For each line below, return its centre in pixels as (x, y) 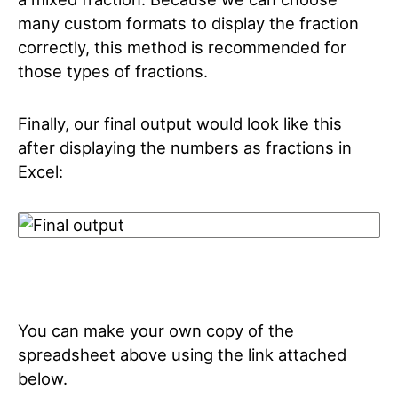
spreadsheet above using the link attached (182, 354)
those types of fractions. (113, 71)
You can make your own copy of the (156, 330)
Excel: (40, 171)
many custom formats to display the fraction (188, 23)
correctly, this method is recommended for (182, 47)
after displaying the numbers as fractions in (185, 147)
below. (45, 378)
